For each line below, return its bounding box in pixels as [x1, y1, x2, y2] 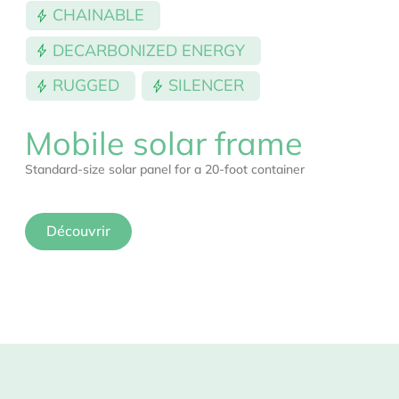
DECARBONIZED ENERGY [52, 39, 245, 61]
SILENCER [168, 75, 245, 96]
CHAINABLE [52, 4, 144, 26]
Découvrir [46, 222, 110, 240]
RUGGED [52, 75, 119, 96]
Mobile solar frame [25, 123, 303, 164]
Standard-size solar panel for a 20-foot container [25, 161, 305, 178]
